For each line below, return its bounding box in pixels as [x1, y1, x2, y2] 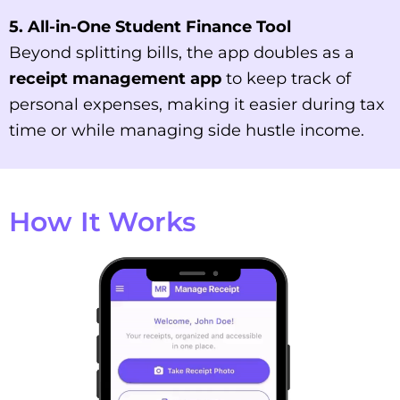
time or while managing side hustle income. [9, 121, 364, 141]
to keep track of [221, 69, 351, 89]
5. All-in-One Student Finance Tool [9, 17, 291, 37]
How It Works [9, 205, 196, 239]
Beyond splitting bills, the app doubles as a [9, 43, 354, 63]
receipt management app [9, 69, 221, 89]
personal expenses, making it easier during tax [9, 95, 385, 115]
